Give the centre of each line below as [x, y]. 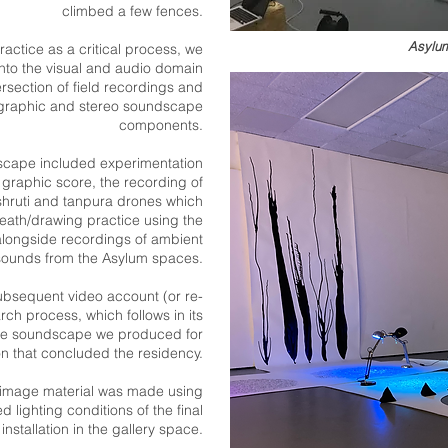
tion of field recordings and [116, 87]
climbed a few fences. [132, 11]
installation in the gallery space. [102, 429]
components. [161, 125]
